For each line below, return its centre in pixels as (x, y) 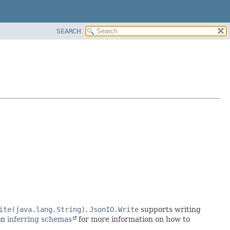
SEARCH (69, 31)
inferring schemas (40, 219)
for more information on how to (133, 219)
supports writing (170, 210)
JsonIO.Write (114, 210)
